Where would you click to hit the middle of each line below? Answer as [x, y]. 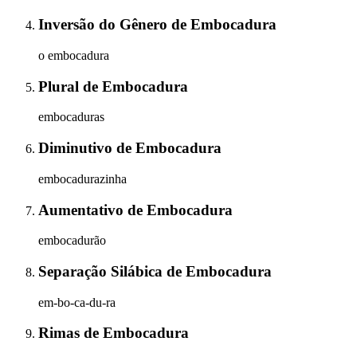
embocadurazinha [82, 178]
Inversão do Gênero [105, 25]
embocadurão [72, 241]
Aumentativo [83, 210]
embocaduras [71, 117]
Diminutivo [77, 148]
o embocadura [74, 55]
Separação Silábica [102, 271]
